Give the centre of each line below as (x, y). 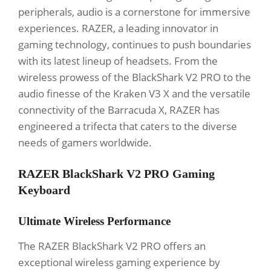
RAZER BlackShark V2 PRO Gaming (116, 174)
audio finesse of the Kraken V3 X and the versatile (134, 94)
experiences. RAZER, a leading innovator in (118, 28)
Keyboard (44, 190)
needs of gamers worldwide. (85, 143)
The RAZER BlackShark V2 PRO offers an (112, 246)
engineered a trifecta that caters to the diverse (128, 126)
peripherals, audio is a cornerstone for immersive (134, 12)
